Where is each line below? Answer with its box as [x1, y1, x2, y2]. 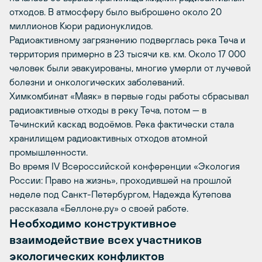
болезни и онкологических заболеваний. [9, 76, 184, 87]
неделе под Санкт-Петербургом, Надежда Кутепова [9, 188, 231, 199]
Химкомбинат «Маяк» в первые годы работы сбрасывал [9, 90, 249, 101]
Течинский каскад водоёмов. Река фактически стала [9, 118, 234, 129]
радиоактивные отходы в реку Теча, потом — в [9, 104, 206, 115]
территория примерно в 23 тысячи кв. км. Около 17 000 [9, 48, 246, 59]
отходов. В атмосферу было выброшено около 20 [9, 6, 222, 17]
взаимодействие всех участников [9, 232, 202, 246]
